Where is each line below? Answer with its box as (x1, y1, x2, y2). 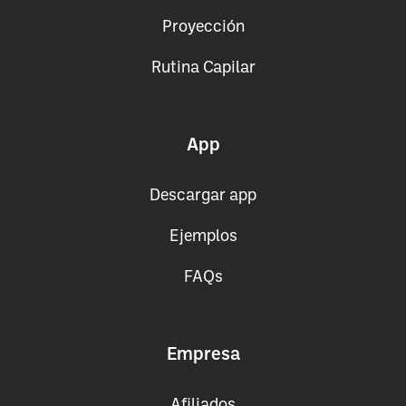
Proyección (161, 20, 245, 35)
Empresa (166, 347, 240, 364)
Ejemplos (169, 229, 237, 245)
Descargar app (150, 188, 256, 204)
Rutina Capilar (150, 60, 256, 75)
